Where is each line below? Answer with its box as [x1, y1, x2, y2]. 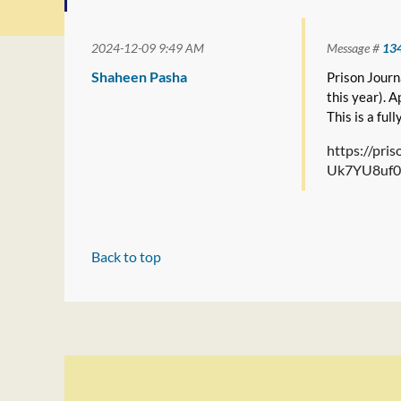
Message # [327, 40, 382, 55]
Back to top [91, 248, 161, 265]
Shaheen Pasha [91, 68, 187, 85]
